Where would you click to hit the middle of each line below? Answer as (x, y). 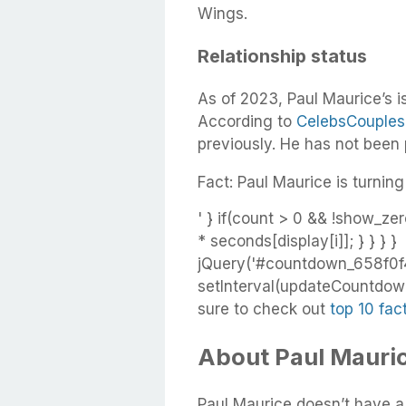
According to (247, 122)
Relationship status (282, 57)
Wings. (222, 14)
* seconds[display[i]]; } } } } (297, 242)
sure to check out (264, 309)
